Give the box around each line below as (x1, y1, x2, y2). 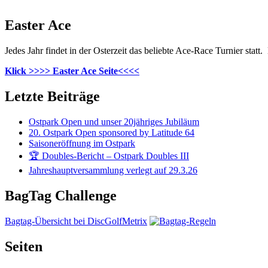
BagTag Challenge (5, 187, 117, 203)
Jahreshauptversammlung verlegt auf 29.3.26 (29, 165, 197, 175)
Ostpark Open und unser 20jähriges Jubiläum (29, 116, 199, 127)
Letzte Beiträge (5, 88, 100, 104)
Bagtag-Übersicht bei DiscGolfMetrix (5, 215, 147, 226)
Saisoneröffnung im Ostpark (29, 138, 135, 148)
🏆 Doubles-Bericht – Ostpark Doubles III (29, 150, 189, 161)
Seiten (5, 238, 42, 254)
